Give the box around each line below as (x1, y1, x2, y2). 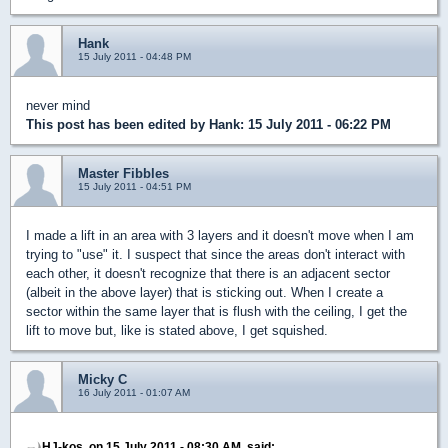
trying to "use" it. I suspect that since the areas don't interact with (26, 247, 405, 263)
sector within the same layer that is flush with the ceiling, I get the (26, 304, 407, 320)
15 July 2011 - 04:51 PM (78, 181, 191, 193)
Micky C (78, 372, 127, 388)
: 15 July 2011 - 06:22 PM (240, 117, 391, 133)
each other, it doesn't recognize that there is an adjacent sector (26, 266, 390, 282)
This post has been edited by (26, 117, 209, 133)
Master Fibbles (78, 166, 169, 182)
